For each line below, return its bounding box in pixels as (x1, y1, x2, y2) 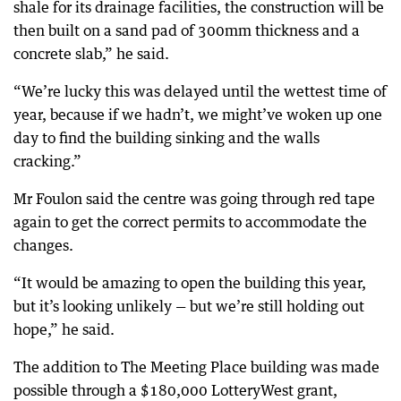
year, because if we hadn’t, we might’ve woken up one (13, 106, 382, 124)
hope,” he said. (13, 320, 115, 338)
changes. (13, 236, 73, 254)
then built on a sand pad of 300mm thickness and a (13, 21, 360, 39)
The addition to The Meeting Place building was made (13, 358, 380, 376)
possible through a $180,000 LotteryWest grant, (13, 381, 337, 399)
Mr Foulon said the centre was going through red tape (13, 190, 375, 208)
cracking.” (13, 152, 81, 170)
